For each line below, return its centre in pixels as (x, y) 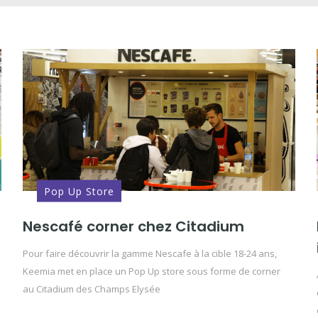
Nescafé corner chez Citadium (134, 226)
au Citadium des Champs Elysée (92, 289)
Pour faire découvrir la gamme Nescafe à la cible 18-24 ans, (150, 253)
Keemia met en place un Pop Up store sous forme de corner (152, 271)
